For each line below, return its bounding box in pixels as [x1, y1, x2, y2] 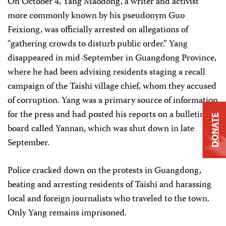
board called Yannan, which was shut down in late [8, 122, 194, 137]
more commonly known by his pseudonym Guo [8, 9, 185, 24]
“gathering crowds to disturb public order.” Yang [8, 37, 188, 52]
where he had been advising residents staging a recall [8, 65, 205, 80]
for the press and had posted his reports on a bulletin [8, 107, 205, 123]
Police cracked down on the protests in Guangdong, [8, 163, 201, 179]
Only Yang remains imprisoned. [8, 206, 127, 221]
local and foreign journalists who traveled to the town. [8, 192, 209, 207]
